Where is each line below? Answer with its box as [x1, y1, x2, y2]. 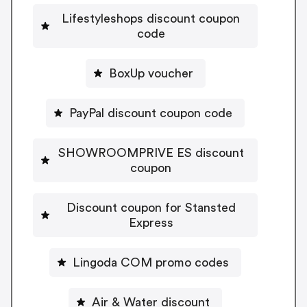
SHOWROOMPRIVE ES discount [58, 146, 244, 159]
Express [128, 216, 173, 229]
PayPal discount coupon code [69, 106, 232, 119]
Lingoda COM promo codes [73, 256, 229, 269]
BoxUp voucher [108, 66, 193, 79]
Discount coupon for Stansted [66, 201, 236, 214]
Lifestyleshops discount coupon [62, 12, 240, 25]
